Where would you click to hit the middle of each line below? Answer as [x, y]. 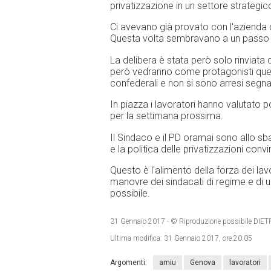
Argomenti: [129, 263]
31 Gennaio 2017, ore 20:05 [208, 239]
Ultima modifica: [137, 239]
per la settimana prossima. [167, 116]
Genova [203, 263]
